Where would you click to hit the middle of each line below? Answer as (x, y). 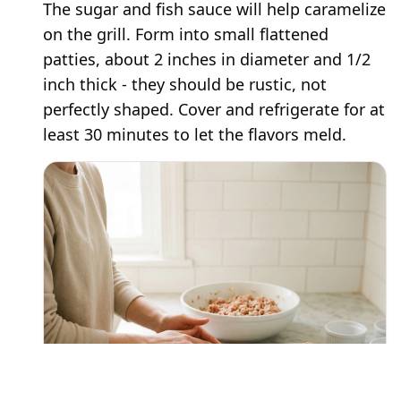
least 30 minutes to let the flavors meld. (195, 135)
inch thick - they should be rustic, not (185, 85)
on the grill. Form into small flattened (186, 34)
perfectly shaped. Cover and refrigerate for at (214, 110)
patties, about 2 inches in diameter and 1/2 (207, 60)
